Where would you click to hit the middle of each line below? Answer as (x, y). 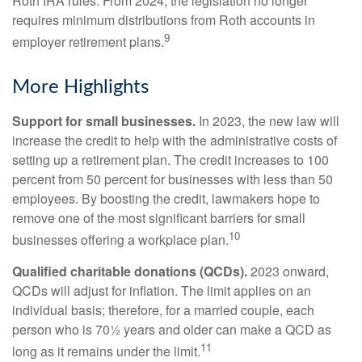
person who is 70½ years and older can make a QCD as (172, 330)
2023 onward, (288, 271)
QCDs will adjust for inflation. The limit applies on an (162, 291)
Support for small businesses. (104, 120)
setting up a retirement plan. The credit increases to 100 (170, 159)
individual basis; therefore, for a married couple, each (163, 310)
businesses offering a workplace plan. (120, 240)
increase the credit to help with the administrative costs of (175, 140)
